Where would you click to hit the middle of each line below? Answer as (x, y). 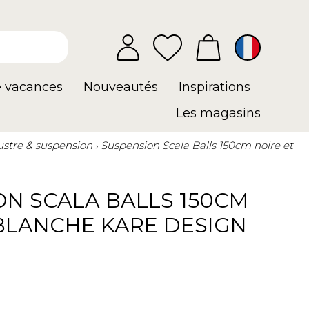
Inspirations (215, 87)
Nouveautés (121, 87)
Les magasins (218, 113)
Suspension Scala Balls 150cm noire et (197, 145)
